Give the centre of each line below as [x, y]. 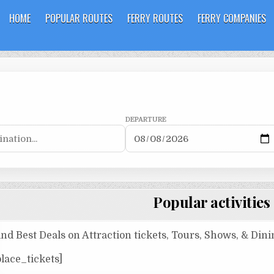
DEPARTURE [146, 120]
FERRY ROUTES [155, 18]
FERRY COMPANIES [232, 18]
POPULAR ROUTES [79, 18]
